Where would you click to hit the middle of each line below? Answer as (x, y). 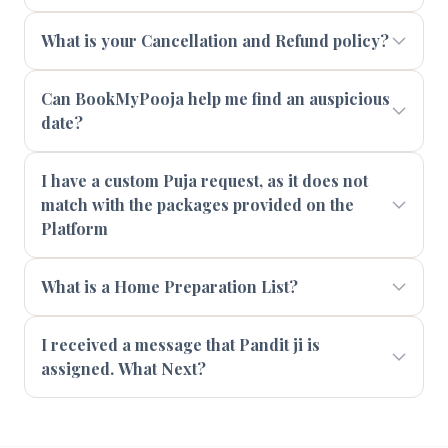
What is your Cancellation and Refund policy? (215, 40)
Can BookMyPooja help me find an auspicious (215, 98)
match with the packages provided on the (197, 204)
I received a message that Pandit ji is (180, 344)
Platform (74, 228)
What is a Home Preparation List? (169, 286)
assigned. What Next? (123, 368)
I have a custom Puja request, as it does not (204, 180)
